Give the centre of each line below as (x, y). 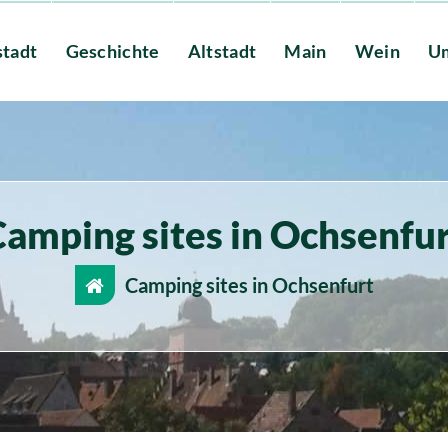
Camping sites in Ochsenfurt (249, 285)
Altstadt (222, 50)
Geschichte (112, 50)
